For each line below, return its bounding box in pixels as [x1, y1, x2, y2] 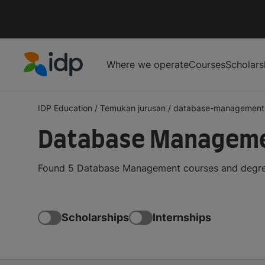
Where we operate [106, 58, 189, 70]
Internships [153, 211, 211, 224]
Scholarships [62, 211, 129, 224]
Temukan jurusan [100, 102, 166, 113]
